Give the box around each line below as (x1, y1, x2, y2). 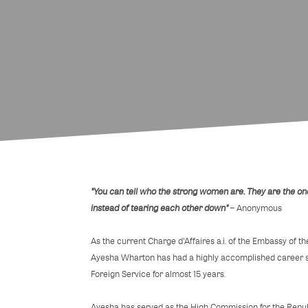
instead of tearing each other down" (91, 202, 228, 213)
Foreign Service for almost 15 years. (91, 268, 225, 279)
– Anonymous (228, 202, 282, 213)
